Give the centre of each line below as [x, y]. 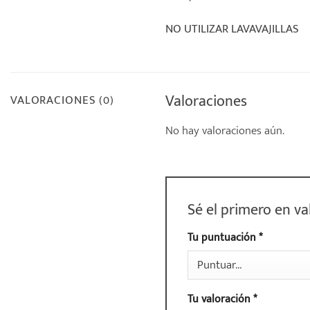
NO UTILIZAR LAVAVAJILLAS [232, 29]
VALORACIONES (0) [62, 100]
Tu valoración [220, 299]
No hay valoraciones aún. [225, 131]
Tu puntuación [223, 238]
